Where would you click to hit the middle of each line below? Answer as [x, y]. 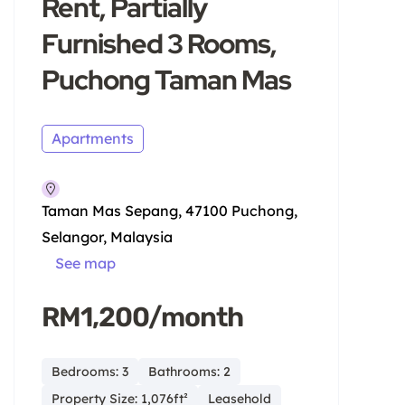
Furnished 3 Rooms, [159, 43]
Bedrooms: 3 [90, 371]
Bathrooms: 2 [189, 371]
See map [85, 263]
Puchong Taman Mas [166, 79]
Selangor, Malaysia [107, 236]
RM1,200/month [142, 317]
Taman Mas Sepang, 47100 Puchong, [170, 210]
